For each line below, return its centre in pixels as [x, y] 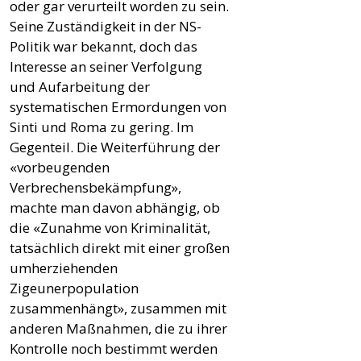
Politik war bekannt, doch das [104, 46]
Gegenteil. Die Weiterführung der [115, 147]
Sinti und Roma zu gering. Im [102, 127]
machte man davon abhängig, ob [115, 207]
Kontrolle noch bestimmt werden [114, 348]
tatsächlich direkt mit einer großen [120, 247]
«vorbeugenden [60, 167]
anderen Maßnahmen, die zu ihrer [118, 328]
